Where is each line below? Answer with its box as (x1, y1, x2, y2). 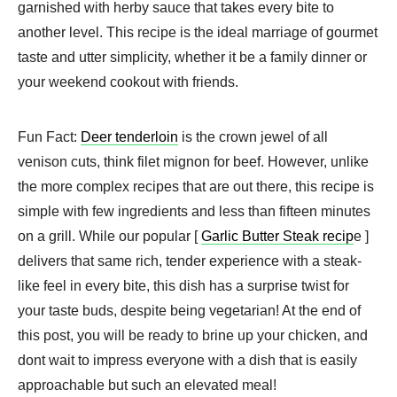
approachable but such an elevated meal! (18, 377, 276, 393)
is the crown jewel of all (178, 128, 328, 144)
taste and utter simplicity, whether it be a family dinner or (18, 49, 367, 65)
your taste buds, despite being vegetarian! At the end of (18, 302, 361, 318)
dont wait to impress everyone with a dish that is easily (18, 352, 357, 368)
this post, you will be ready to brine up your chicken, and (18, 327, 368, 343)
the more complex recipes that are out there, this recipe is (18, 178, 374, 194)
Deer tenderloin (81, 128, 178, 144)
